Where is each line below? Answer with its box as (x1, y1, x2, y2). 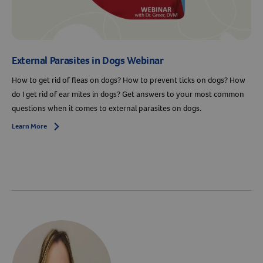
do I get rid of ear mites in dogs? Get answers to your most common (12, 89, 244, 100)
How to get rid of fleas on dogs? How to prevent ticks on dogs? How (12, 75, 245, 86)
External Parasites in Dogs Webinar (12, 53, 164, 68)
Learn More (12, 122, 47, 131)
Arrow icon (52, 122, 87, 132)
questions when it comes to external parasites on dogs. (12, 103, 201, 114)
